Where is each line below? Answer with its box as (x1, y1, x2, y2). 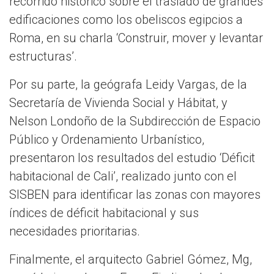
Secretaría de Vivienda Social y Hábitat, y (9, 95, 228, 111)
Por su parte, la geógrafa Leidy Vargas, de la (9, 77, 247, 92)
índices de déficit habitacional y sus (9, 206, 199, 221)
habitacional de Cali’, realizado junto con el (9, 169, 237, 184)
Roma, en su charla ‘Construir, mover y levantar (9, 31, 263, 46)
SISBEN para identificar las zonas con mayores (9, 187, 261, 202)
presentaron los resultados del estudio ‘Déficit (9, 150, 255, 166)
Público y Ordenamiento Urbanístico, (9, 132, 204, 147)
